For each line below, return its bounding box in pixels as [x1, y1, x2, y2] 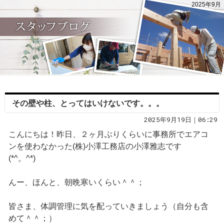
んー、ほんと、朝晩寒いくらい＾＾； [8, 178, 144, 187]
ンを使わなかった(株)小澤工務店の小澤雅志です [8, 142, 181, 151]
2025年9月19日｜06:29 [144, 115, 218, 124]
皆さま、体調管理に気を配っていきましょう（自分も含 [8, 202, 208, 211]
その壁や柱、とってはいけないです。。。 [11, 99, 164, 108]
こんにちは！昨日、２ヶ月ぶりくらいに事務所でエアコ [8, 130, 208, 139]
